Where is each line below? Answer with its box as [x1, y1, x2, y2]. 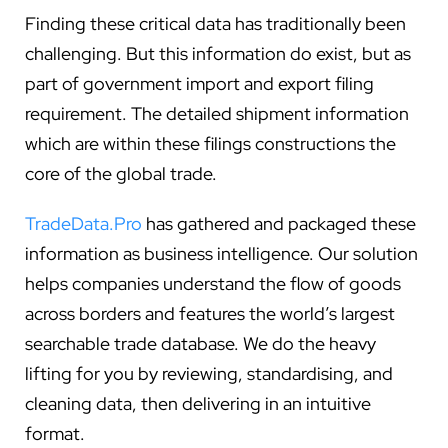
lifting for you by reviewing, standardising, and [25, 361, 393, 385]
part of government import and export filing [25, 71, 374, 95]
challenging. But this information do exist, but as [25, 41, 411, 65]
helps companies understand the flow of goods [25, 271, 401, 295]
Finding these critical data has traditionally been [25, 11, 406, 35]
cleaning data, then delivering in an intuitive [25, 391, 371, 415]
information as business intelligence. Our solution [25, 241, 418, 265]
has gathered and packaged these [142, 211, 416, 235]
